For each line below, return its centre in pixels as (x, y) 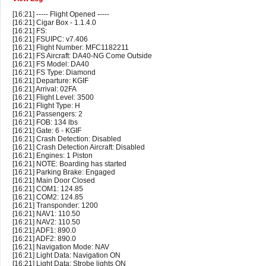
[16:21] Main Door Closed (54, 181)
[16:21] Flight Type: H (46, 106)
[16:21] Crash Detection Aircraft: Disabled (79, 148)
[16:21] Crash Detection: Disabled (67, 139)
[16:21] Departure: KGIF (50, 81)
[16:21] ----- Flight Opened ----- (61, 15)
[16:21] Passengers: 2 (47, 114)
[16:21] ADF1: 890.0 (44, 231)
